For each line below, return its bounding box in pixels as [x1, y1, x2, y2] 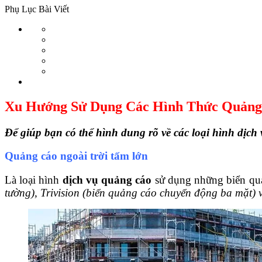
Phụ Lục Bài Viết [5, 4, 69, 14]
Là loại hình [5, 174, 63, 187]
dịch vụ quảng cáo [62, 174, 152, 187]
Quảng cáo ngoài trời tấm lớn [5, 150, 148, 163]
